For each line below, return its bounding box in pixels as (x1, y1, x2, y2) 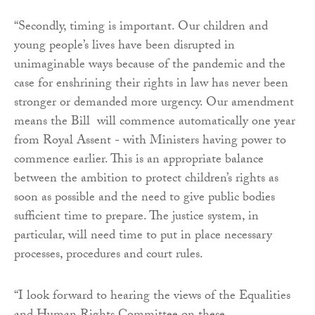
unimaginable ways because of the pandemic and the (14, 55, 285, 77)
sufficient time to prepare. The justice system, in (14, 207, 259, 229)
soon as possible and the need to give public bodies (14, 188, 275, 210)
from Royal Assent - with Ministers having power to (14, 131, 286, 153)
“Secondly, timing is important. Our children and (14, 17, 268, 39)
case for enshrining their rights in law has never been (14, 74, 288, 96)
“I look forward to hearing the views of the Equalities (14, 286, 290, 309)
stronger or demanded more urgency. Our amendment (14, 93, 294, 115)
